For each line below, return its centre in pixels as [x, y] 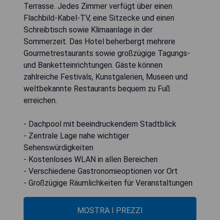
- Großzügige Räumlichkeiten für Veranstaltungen [108, 183]
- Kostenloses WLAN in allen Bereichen [91, 160]
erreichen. [40, 101]
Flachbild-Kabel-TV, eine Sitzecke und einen [99, 18]
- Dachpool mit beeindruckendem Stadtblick [100, 124]
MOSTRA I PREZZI [110, 211]
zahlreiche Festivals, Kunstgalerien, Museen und [106, 77]
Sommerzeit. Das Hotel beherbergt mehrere [99, 42]
